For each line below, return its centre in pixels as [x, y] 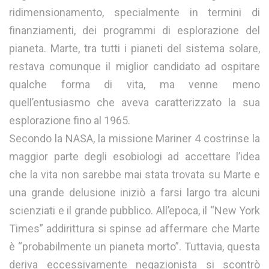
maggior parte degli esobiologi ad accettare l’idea [134, 156]
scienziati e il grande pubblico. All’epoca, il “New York [134, 210]
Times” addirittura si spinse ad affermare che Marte [134, 228]
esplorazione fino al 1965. [70, 120]
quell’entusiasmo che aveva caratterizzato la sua [134, 102]
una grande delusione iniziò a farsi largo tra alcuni [134, 192]
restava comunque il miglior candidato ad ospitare [134, 66]
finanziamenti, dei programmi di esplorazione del [134, 30]
